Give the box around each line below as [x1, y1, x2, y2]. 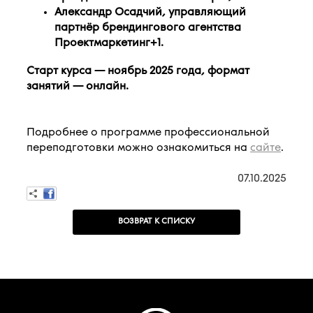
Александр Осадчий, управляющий [54, 6, 247, 19]
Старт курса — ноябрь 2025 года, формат [27, 64, 250, 78]
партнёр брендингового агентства [54, 21, 242, 34]
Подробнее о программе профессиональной [27, 126, 270, 139]
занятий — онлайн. [27, 80, 129, 93]
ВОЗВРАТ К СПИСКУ [118, 217, 195, 226]
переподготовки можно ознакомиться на [27, 141, 251, 154]
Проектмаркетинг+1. [54, 36, 164, 50]
